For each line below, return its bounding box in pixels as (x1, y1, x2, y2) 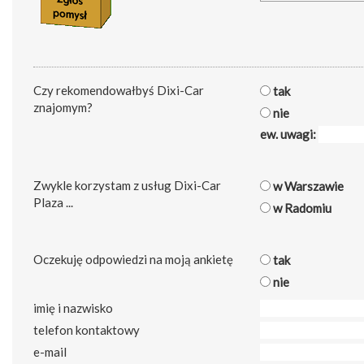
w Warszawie (271, 179, 344, 194)
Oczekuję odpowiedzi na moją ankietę (33, 252, 233, 267)
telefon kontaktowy (33, 323, 140, 338)
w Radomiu (271, 201, 331, 216)
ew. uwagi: (260, 127, 318, 142)
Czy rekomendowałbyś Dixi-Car (33, 83, 204, 98)
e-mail (33, 344, 67, 360)
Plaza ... (33, 195, 73, 210)
